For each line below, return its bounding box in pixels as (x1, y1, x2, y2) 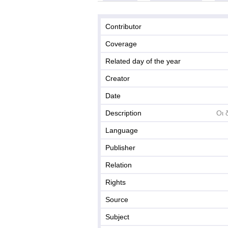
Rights (105, 178, 126, 186)
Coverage (105, 40, 137, 48)
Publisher (105, 144, 135, 152)
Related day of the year (105, 57, 181, 65)
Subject (105, 213, 129, 221)
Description (105, 109, 141, 117)
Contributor (105, 22, 141, 31)
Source (105, 195, 128, 204)
